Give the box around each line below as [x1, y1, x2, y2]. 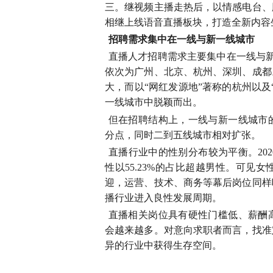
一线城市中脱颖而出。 [105, 97, 202, 108]
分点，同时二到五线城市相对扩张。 [105, 129, 261, 140]
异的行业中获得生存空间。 [105, 239, 222, 250]
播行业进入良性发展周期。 [105, 192, 222, 203]
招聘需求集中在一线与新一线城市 [108, 34, 255, 45]
